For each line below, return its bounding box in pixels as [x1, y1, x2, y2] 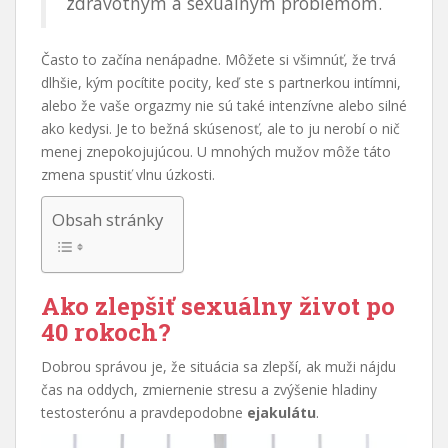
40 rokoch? [41, 315, 171, 348]
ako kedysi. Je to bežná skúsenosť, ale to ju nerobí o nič [41, 118, 400, 138]
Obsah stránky [52, 207, 163, 231]
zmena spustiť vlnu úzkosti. [41, 164, 215, 184]
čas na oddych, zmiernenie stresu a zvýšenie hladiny [41, 379, 377, 399]
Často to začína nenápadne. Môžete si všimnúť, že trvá [41, 49, 396, 69]
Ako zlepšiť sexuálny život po [41, 289, 395, 322]
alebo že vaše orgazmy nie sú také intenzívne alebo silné [41, 95, 407, 115]
